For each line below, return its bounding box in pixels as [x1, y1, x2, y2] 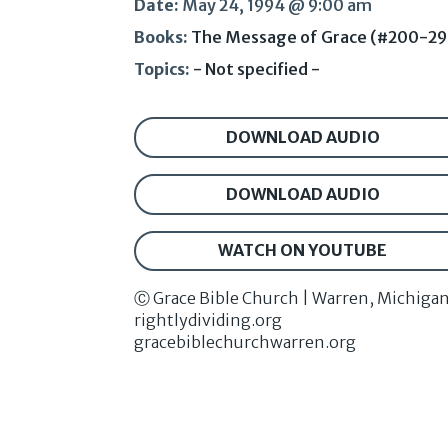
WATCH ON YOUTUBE [218, 240, 388, 261]
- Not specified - [193, 59, 321, 80]
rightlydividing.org [134, 310, 283, 331]
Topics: [134, 59, 191, 80]
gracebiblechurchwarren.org [134, 332, 357, 353]
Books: [134, 27, 189, 48]
